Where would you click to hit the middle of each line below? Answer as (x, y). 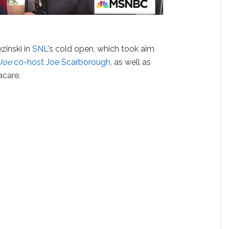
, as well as (131, 62)
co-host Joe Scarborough (61, 62)
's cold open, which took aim (101, 49)
